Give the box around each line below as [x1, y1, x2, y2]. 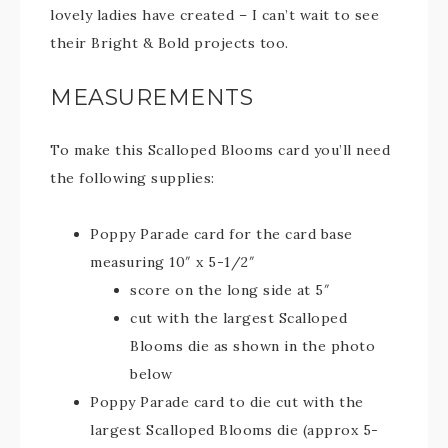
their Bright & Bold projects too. [50, 34, 289, 52]
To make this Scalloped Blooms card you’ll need [50, 141, 390, 159]
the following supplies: [50, 169, 215, 187]
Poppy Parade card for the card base [90, 225, 353, 243]
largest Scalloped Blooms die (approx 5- [90, 421, 379, 439]
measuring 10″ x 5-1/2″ [90, 253, 255, 271]
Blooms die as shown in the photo [130, 337, 375, 355]
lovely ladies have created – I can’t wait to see [50, 6, 379, 24]
